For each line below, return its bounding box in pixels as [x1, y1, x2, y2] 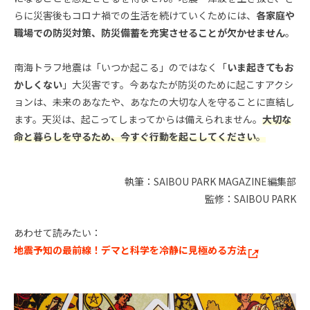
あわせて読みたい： [14, 226, 101, 240]
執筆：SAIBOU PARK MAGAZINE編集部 [125, 174, 296, 189]
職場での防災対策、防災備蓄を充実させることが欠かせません [14, 26, 285, 40]
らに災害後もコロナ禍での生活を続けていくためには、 [14, 8, 256, 23]
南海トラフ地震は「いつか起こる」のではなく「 [14, 60, 227, 75]
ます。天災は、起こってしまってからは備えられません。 [14, 112, 262, 127]
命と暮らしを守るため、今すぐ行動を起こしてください [14, 129, 256, 144]
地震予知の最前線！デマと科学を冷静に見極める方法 [14, 243, 246, 257]
